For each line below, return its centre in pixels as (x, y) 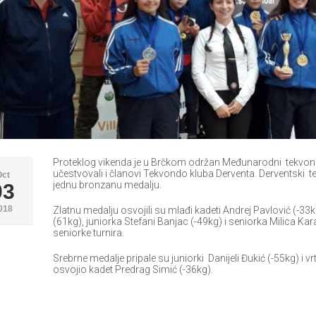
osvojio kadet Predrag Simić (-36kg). (133, 270)
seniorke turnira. (88, 233)
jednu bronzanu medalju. (107, 185)
